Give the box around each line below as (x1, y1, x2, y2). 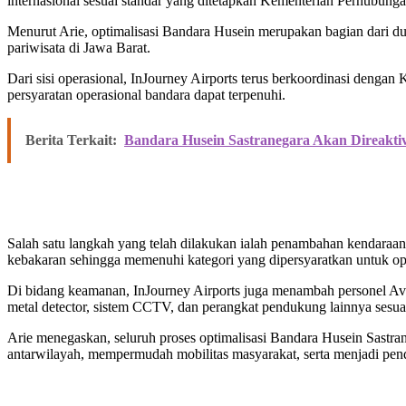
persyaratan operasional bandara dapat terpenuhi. (7, 87, 285, 103)
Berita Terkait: (25, 132, 117, 149)
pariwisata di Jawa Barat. (7, 40, 150, 56)
